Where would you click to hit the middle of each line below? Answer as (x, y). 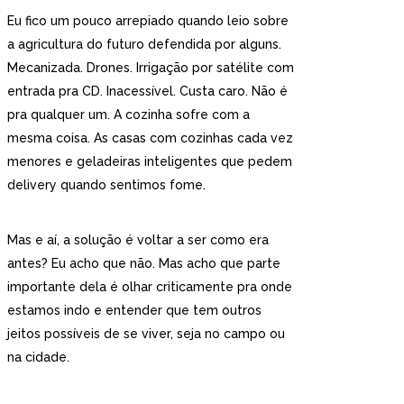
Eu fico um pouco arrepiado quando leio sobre (148, 20)
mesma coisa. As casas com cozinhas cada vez (150, 138)
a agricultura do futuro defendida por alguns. (144, 44)
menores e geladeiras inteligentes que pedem (150, 161)
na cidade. (38, 357)
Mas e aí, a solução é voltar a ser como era (138, 239)
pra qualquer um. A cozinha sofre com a (129, 114)
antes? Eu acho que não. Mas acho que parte (144, 263)
